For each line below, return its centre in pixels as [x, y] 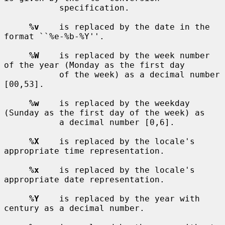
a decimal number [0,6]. [32, 122]
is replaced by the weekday [115, 103]
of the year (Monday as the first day [94, 65]
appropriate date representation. [84, 179]
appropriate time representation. [84, 151]
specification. [32, 8]
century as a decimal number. [74, 208]
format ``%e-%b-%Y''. [54, 36]
